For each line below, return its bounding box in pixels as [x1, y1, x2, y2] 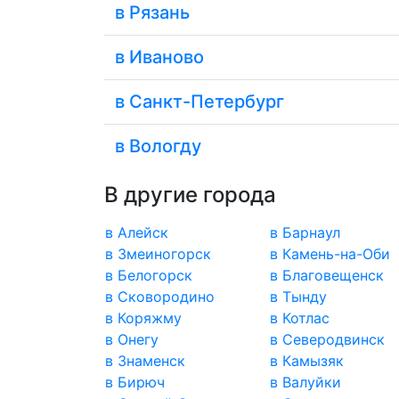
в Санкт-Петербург [115, 91, 284, 113]
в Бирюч [105, 373, 165, 392]
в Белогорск [105, 266, 192, 285]
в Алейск [105, 224, 168, 242]
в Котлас [269, 309, 330, 328]
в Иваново [115, 46, 204, 69]
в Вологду [115, 135, 201, 158]
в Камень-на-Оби [269, 245, 390, 264]
